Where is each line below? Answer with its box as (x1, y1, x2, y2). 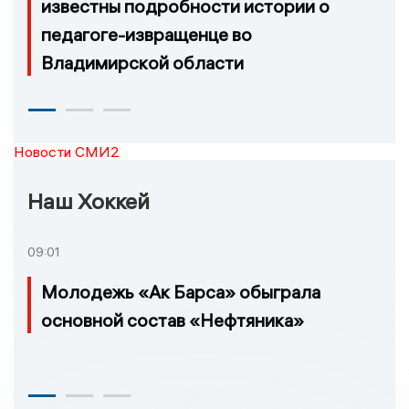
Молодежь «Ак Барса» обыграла (41, 280, 320, 304)
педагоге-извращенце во (41, 22, 252, 46)
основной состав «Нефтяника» (41, 309, 304, 332)
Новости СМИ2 (14, 142, 120, 161)
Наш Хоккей (27, 186, 150, 215)
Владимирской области (41, 50, 244, 74)
